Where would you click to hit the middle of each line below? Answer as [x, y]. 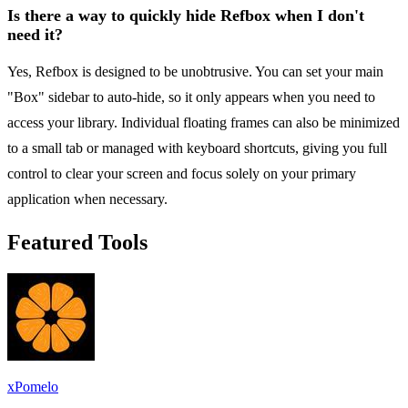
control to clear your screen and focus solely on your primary [182, 174]
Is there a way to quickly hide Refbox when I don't [186, 16]
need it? [35, 35]
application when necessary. [87, 199]
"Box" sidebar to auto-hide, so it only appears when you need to [191, 97]
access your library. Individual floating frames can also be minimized [204, 123]
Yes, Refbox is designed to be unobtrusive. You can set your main [195, 72]
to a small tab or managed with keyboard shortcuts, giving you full [197, 148]
